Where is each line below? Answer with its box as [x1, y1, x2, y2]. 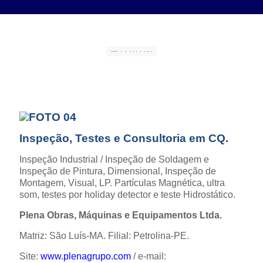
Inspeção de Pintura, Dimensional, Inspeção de [19, 166, 216, 176]
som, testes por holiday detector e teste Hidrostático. [19, 189, 235, 200]
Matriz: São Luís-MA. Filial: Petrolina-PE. [19, 230, 189, 241]
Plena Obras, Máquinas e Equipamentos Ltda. [19, 210, 222, 220]
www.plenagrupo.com [41, 251, 131, 261]
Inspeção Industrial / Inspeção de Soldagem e [19, 154, 209, 164]
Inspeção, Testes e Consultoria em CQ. [19, 131, 228, 144]
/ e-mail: [131, 251, 166, 261]
